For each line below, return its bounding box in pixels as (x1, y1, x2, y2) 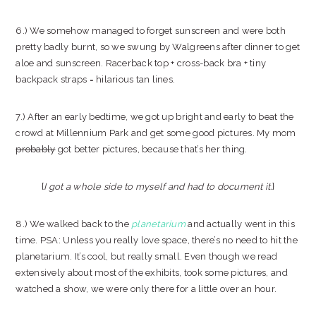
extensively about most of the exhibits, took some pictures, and (16, 267, 288, 278)
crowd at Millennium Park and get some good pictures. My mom (16, 128, 296, 138)
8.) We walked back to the (16, 219, 132, 229)
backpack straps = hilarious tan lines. (16, 74, 176, 85)
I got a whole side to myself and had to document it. (44, 181, 272, 192)
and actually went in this (186, 219, 295, 229)
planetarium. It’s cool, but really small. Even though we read (16, 251, 278, 262)
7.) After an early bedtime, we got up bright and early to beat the (16, 111, 294, 122)
